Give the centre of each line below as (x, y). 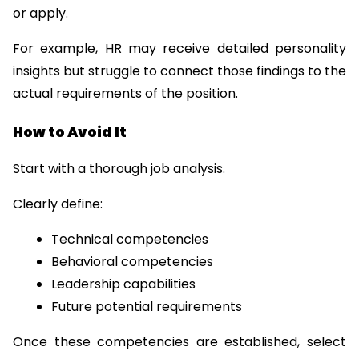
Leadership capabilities (123, 284)
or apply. (40, 13)
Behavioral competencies (132, 262)
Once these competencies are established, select (179, 342)
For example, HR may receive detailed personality (179, 48)
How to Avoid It (70, 133)
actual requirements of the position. (125, 93)
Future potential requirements (147, 307)
